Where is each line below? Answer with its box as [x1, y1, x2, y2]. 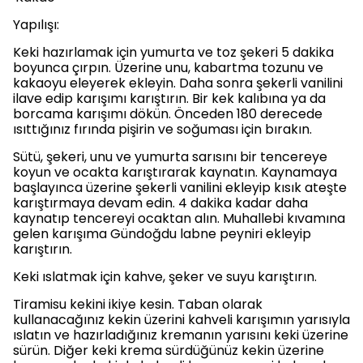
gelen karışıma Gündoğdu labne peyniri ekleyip [13, 224, 311, 243]
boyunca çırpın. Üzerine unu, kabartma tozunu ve [13, 58, 323, 77]
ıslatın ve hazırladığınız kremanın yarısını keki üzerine [13, 326, 348, 344]
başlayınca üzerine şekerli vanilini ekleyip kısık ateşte [13, 178, 347, 197]
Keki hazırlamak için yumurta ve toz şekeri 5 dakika [13, 43, 334, 62]
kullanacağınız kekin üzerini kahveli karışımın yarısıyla [13, 310, 350, 329]
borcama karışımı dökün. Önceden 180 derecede [13, 105, 322, 123]
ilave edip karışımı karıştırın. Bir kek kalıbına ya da [13, 89, 326, 108]
